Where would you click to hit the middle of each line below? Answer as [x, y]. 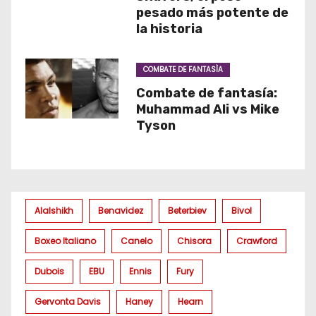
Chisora [194, 241]
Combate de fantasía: [206, 93]
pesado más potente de [212, 13]
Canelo [136, 241]
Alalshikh [54, 211]
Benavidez [121, 211]
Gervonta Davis [68, 302]
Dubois [49, 271]
